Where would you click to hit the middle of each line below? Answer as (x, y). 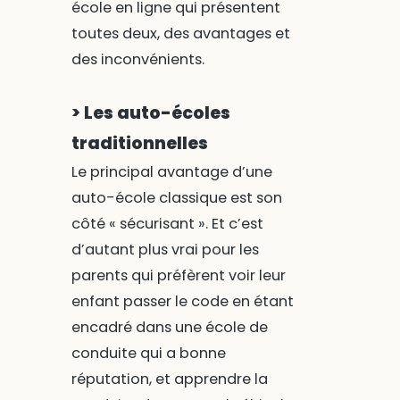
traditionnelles (139, 144)
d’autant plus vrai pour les (165, 250)
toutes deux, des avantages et (180, 34)
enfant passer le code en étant (182, 302)
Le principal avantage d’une (171, 172)
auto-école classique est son (176, 198)
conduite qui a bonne (148, 354)
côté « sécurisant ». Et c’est (167, 224)
